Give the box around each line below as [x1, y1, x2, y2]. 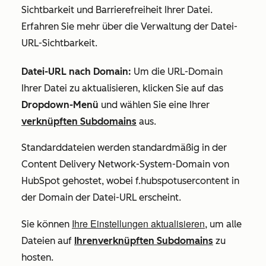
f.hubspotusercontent [135, 175, 229, 186]
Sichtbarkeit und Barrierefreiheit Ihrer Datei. [21, 4, 213, 15]
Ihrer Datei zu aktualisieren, [21, 83, 140, 94]
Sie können [21, 218, 72, 230]
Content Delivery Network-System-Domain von [21, 159, 229, 170]
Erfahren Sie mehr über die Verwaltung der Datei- [21, 21, 237, 32]
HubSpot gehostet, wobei [21, 175, 135, 186]
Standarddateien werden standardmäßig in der [21, 142, 227, 153]
